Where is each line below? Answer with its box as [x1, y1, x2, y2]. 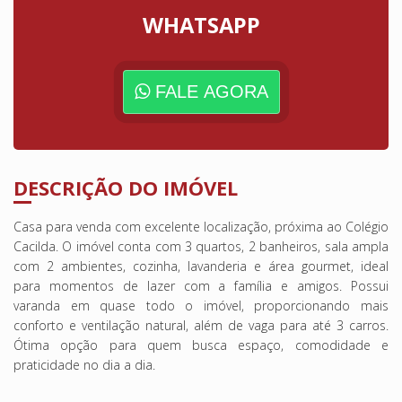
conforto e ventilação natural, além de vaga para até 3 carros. [13, 316, 389, 334]
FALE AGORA [154, 81, 268, 101]
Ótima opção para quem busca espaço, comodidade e [13, 336, 389, 354]
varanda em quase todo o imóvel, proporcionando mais [13, 296, 389, 314]
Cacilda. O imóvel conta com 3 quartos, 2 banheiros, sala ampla [13, 237, 389, 255]
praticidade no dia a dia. [13, 355, 155, 373]
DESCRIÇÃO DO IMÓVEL [13, 173, 238, 201]
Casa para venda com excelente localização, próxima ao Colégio [13, 217, 389, 235]
